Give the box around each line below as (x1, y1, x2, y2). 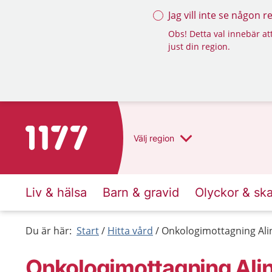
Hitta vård (107, 224, 153, 237)
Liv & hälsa (25, 185, 87, 200)
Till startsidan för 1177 (25, 126, 127, 140)
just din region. (168, 41, 230, 52)
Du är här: (25, 224, 72, 237)
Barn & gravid (103, 185, 179, 200)
